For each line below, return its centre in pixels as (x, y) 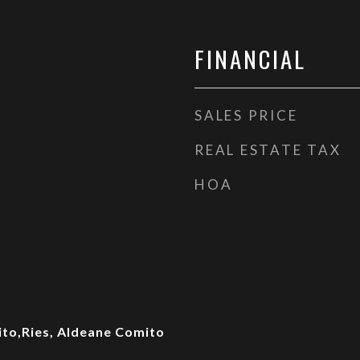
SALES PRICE (246, 115)
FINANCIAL (250, 58)
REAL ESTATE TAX (268, 150)
